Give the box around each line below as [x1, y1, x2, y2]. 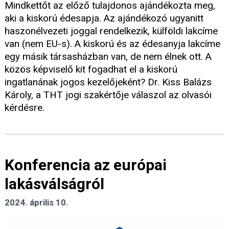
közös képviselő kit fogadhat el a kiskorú [5, 63, 177, 75]
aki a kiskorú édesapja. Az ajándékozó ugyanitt [5, 12, 203, 24]
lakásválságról [5, 175, 104, 193]
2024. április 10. [5, 197, 68, 208]
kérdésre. [5, 101, 44, 113]
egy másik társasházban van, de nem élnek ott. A [5, 50, 212, 62]
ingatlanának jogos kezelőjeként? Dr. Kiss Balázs [5, 76, 212, 88]
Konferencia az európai [5, 156, 167, 174]
